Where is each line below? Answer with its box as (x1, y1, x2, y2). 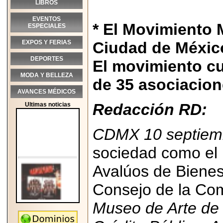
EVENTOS (32, 15, 61, 22)
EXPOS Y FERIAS (22, 39, 71, 46)
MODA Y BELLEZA (20, 72, 73, 79)
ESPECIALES (27, 22, 66, 29)
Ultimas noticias (25, 101, 71, 108)
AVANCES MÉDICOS (17, 88, 76, 95)
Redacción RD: (93, 101, 207, 118)
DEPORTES (30, 55, 63, 62)
